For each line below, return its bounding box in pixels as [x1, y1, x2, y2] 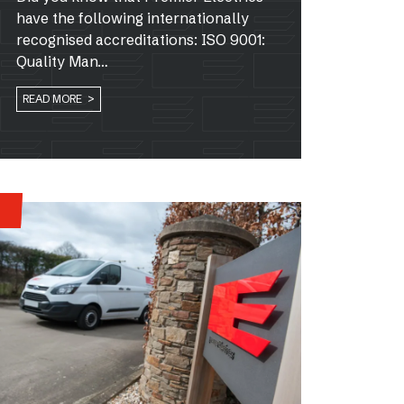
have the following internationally [16, 8, 249, 27]
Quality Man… [16, 51, 108, 70]
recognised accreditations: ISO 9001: [16, 30, 265, 49]
